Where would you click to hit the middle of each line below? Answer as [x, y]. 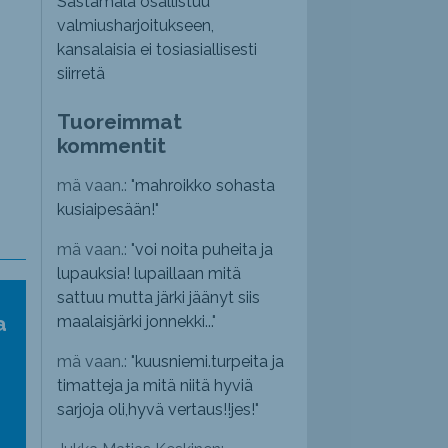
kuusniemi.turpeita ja [210, 362]
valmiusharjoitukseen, [136, 26]
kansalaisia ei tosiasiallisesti [157, 50]
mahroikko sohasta [205, 186]
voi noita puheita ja [204, 250]
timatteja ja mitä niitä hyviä [155, 386]
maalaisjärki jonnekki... [135, 322]
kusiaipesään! [106, 210]
